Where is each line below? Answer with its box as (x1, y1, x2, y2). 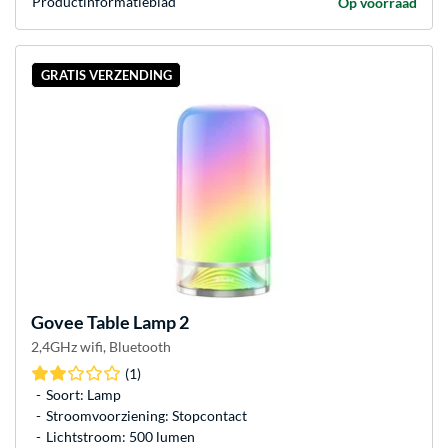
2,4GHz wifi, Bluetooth (31, 337, 171, 355)
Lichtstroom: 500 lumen (46, 427, 195, 445)
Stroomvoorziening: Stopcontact (46, 406, 247, 424)
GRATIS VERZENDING (40, 67, 172, 84)
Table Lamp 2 (84, 310, 189, 333)
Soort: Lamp (46, 385, 121, 403)
